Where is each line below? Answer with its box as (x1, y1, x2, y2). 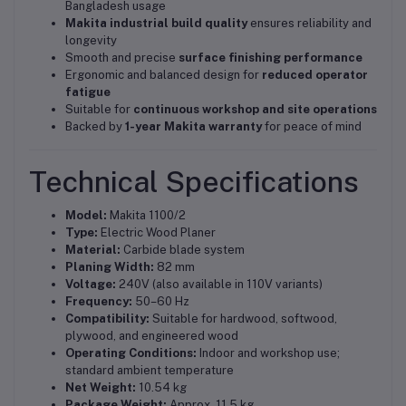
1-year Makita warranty (125, 119, 262, 133)
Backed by (65, 119, 125, 133)
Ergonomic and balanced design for (65, 67, 262, 82)
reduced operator (262, 67, 368, 82)
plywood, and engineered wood (65, 328, 238, 343)
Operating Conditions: (65, 345, 197, 360)
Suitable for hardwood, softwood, (150, 311, 337, 325)
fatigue (65, 84, 111, 99)
